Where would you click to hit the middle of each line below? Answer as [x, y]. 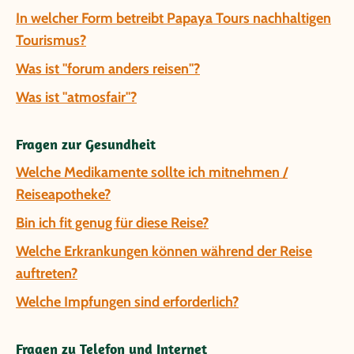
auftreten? [47, 273]
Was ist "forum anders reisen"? [108, 69]
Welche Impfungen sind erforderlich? [127, 302]
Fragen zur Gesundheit [86, 144]
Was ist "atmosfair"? [76, 97]
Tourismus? [51, 40]
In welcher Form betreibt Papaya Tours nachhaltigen [173, 18]
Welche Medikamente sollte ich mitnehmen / [152, 172]
